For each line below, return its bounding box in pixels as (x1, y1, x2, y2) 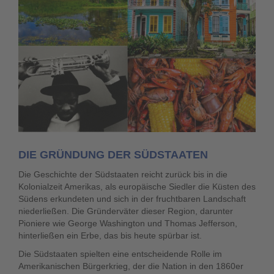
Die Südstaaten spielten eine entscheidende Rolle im (18, 249, 222, 259)
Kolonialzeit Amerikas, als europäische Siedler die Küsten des (18, 182, 256, 191)
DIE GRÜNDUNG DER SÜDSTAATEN (18, 149, 208, 161)
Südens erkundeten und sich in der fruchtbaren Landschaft (18, 194, 246, 204)
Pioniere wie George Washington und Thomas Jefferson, (18, 218, 237, 228)
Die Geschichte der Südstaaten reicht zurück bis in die (18, 169, 228, 179)
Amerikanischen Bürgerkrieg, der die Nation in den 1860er (18, 261, 243, 271)
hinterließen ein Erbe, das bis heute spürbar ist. (18, 231, 202, 240)
